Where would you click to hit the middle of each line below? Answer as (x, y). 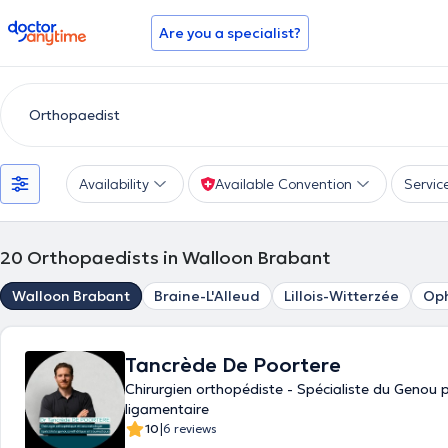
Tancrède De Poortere (233, 365)
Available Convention (283, 184)
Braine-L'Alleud (207, 296)
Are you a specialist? (230, 33)
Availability (114, 184)
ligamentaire (167, 409)
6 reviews (190, 428)
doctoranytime (63, 28)
